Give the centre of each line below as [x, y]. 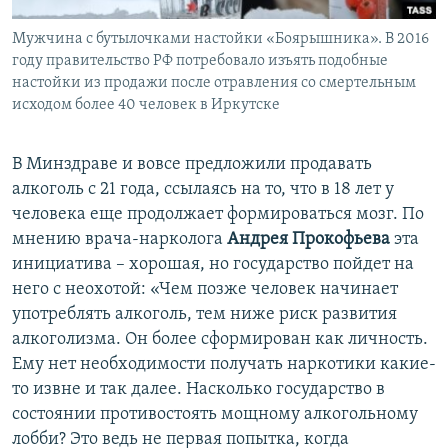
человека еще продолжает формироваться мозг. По [218, 214]
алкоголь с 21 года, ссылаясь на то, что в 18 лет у [203, 189]
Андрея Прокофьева [308, 239]
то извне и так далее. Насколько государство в [198, 389]
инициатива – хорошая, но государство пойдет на [213, 264]
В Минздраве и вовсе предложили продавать [192, 164]
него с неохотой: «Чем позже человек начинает [205, 289]
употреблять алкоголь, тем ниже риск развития [204, 314]
